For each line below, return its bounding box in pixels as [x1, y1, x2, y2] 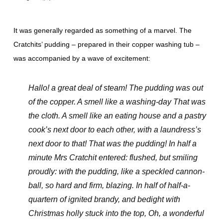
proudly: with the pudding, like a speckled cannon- [28, 167, 205, 176]
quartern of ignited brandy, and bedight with [28, 195, 180, 204]
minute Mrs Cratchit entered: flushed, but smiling [28, 153, 198, 162]
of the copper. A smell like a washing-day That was [28, 98, 206, 106]
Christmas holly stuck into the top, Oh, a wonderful [28, 209, 204, 218]
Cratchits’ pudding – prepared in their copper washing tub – [13, 40, 200, 48]
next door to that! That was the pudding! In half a [28, 139, 197, 148]
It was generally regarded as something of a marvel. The [13, 26, 192, 34]
